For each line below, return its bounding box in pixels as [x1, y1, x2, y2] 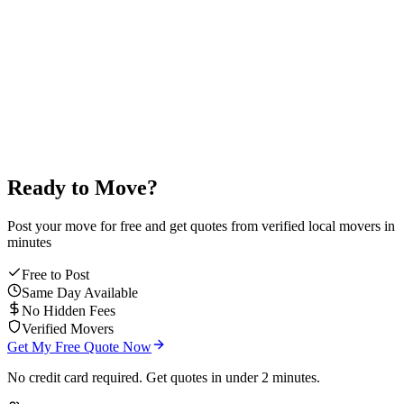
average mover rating [7, 82, 127, 98]
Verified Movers [22, 320, 114, 336]
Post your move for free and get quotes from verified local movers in [7, 217, 395, 234]
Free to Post [22, 266, 89, 282]
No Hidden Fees [22, 302, 115, 318]
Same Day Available [22, 284, 138, 300]
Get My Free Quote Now [7, 338, 151, 354]
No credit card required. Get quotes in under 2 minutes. [7, 369, 320, 385]
